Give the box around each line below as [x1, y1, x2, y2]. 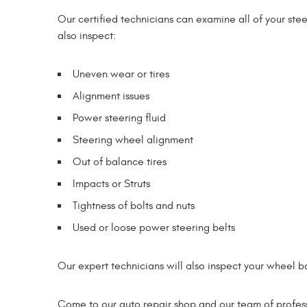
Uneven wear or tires [73, 67, 169, 80]
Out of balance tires [73, 155, 167, 168]
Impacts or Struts [73, 177, 150, 190]
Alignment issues [73, 89, 149, 102]
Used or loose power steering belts [73, 221, 235, 234]
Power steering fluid [73, 111, 166, 124]
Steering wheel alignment [73, 133, 193, 146]
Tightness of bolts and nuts [73, 199, 195, 212]
